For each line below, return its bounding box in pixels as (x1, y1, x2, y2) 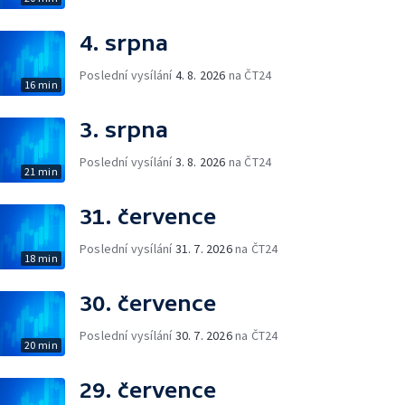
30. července (80, 291, 216, 316)
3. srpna (80, 118, 168, 142)
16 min (24, 78, 58, 91)
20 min (24, 338, 58, 352)
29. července (80, 378, 216, 402)
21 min (24, 165, 58, 178)
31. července (80, 204, 216, 229)
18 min (24, 251, 58, 265)
